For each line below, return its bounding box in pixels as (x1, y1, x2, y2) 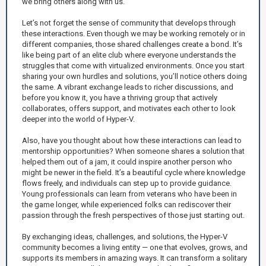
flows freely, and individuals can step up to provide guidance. (22, 178, 232, 188)
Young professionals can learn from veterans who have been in (22, 189, 237, 198)
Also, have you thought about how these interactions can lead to (22, 135, 242, 145)
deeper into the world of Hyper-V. (22, 114, 135, 123)
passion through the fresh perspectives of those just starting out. (22, 210, 245, 220)
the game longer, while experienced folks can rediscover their (22, 199, 231, 209)
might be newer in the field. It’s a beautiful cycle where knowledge (22, 167, 245, 177)
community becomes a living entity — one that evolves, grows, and (22, 242, 248, 252)
